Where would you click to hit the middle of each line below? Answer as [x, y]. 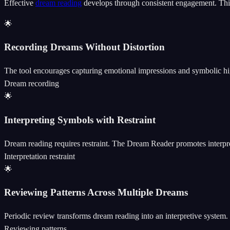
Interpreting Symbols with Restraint [80, 120]
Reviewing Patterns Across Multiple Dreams [96, 193]
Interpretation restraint [40, 156]
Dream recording [32, 84]
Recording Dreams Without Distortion [84, 47]
